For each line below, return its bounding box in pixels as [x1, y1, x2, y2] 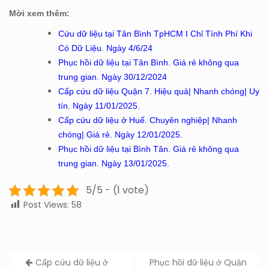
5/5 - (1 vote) [85, 183, 149, 198]
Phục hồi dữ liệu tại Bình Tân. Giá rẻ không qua [58, 144, 239, 154]
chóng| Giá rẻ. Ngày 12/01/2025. [58, 130, 183, 140]
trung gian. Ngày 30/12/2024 [58, 72, 167, 82]
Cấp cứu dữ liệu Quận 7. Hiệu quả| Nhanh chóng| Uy [58, 86, 259, 97]
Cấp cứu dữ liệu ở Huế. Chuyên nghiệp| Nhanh [58, 115, 237, 125]
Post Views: [23, 199, 69, 211]
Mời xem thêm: [9, 8, 72, 19]
